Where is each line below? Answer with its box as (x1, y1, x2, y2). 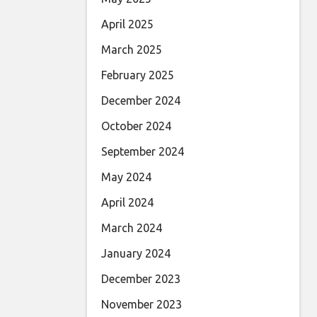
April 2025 (101, 18, 154, 31)
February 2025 (101, 69, 174, 82)
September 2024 (101, 145, 184, 158)
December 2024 (101, 94, 180, 108)
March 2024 (101, 221, 162, 235)
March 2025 (101, 43, 162, 57)
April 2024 (101, 196, 154, 209)
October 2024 (101, 120, 171, 133)
